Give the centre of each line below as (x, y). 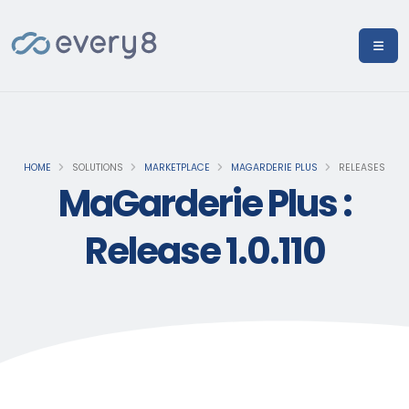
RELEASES (361, 168)
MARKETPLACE (177, 168)
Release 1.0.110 (204, 251)
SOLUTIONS (96, 168)
